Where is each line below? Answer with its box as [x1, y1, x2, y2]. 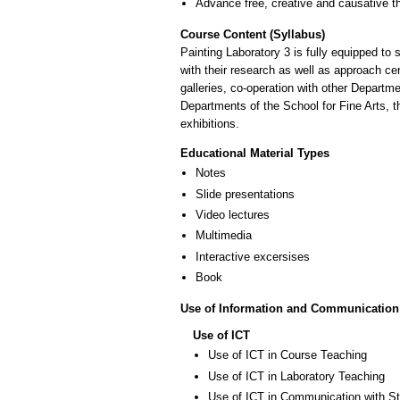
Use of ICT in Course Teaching [208, 348, 367, 362]
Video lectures [196, 207, 270, 221]
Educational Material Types [180, 146, 329, 161]
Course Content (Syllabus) [180, 27, 325, 41]
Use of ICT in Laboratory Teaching [208, 369, 385, 383]
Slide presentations [196, 187, 295, 201]
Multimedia [196, 229, 252, 243]
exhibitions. [180, 116, 239, 130]
